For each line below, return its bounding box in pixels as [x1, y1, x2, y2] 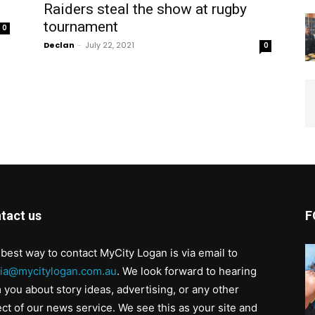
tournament [44, 18, 118, 35]
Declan [44, 39, 75, 51]
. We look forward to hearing [117, 264, 257, 278]
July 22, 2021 [85, 39, 134, 51]
